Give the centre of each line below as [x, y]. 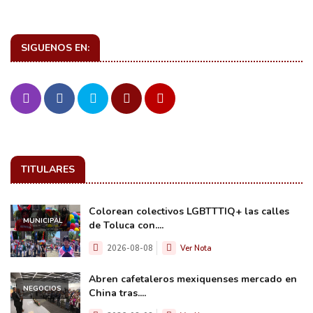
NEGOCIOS [42, 288]
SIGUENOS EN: [55, 48]
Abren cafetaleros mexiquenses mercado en [193, 279]
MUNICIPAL [43, 220]
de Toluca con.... [126, 225]
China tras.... [117, 293]
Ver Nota [196, 248]
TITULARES [48, 169]
